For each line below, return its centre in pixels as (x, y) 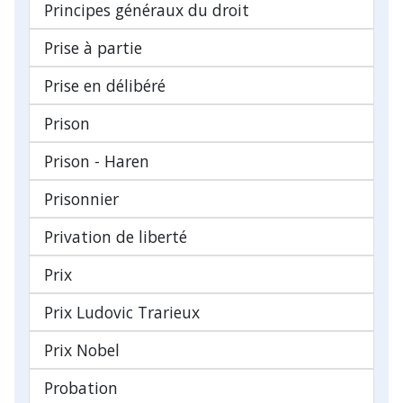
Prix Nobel (82, 349)
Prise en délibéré (105, 85)
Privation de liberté (116, 236)
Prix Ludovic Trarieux (122, 312)
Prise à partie (93, 47)
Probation (81, 387)
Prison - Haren (97, 161)
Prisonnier (81, 198)
